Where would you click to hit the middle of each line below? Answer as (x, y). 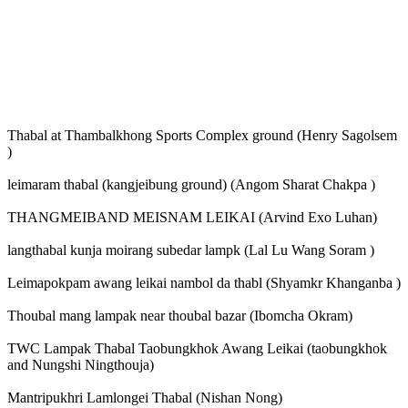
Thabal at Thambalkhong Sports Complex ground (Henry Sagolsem (202, 136)
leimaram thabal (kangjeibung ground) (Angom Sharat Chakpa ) (191, 185)
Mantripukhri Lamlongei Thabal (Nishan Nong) (145, 398)
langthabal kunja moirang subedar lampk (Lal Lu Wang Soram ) (191, 250)
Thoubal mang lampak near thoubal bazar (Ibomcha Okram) (180, 316)
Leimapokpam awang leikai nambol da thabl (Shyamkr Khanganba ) (204, 283)
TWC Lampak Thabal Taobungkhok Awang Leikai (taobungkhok (197, 349)
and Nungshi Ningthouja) (81, 365)
